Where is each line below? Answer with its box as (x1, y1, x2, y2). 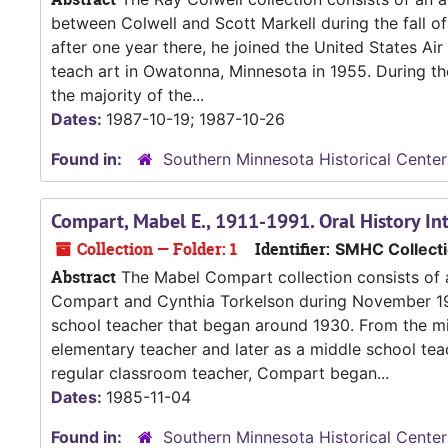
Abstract (51, 266, 116, 289)
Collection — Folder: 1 (73, 238, 237, 261)
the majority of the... (51, 85, 204, 106)
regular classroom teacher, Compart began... (51, 363, 389, 384)
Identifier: (255, 238, 330, 261)
